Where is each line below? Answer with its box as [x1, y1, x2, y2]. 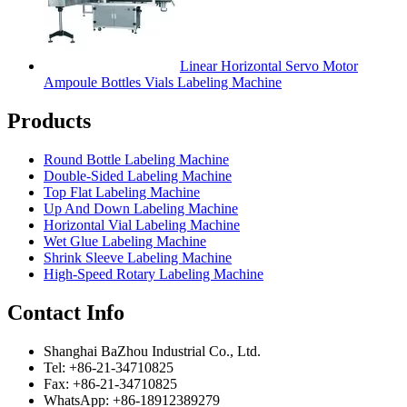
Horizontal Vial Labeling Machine [44, 216, 240, 233]
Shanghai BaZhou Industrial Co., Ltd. [44, 342, 261, 359]
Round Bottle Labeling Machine [44, 151, 229, 167]
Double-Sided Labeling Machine [44, 167, 232, 184]
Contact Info [7, 300, 124, 324]
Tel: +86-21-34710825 [44, 359, 174, 375]
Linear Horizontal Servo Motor [180, 58, 358, 74]
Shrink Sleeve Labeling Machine [44, 249, 232, 265]
